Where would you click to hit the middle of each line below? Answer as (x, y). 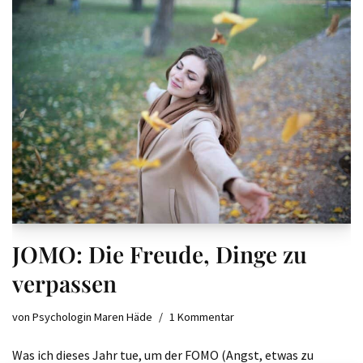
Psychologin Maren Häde (92, 317)
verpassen (64, 284)
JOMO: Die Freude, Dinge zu (160, 254)
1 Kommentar (202, 317)
